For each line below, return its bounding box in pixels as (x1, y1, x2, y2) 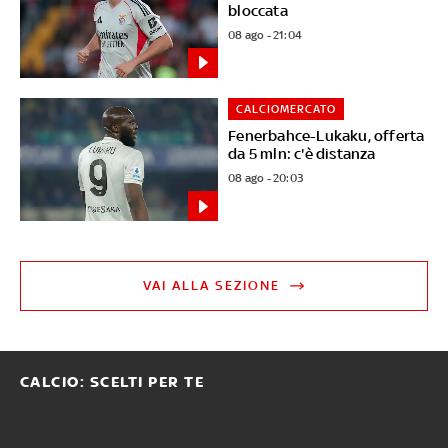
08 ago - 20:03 (228, 171, 304, 186)
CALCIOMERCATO (236, 101, 337, 116)
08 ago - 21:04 (228, 27, 303, 42)
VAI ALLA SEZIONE (143, 278, 281, 294)
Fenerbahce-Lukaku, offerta (228, 127, 425, 145)
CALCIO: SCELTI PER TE (19, 373, 205, 392)
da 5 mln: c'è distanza (228, 145, 376, 163)
